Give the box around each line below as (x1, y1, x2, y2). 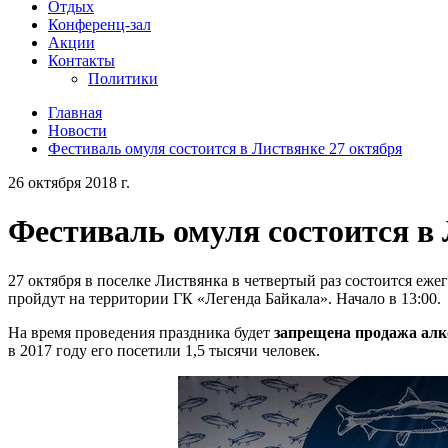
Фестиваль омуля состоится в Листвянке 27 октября (48, 140, 402, 157)
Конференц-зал (48, 16, 151, 33)
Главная (48, 104, 102, 121)
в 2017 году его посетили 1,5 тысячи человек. (8, 341, 320, 359)
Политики (88, 70, 158, 87)
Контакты (48, 52, 115, 69)
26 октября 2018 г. (8, 174, 130, 191)
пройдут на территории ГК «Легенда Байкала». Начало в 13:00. (8, 289, 441, 307)
